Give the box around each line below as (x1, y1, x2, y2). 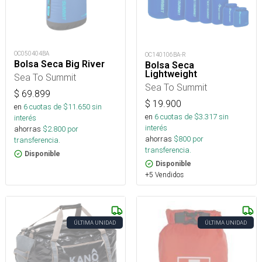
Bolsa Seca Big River (14, 58, 105, 70)
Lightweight (145, 68, 197, 80)
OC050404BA (14, 49, 49, 57)
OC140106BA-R (145, 51, 186, 58)
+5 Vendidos (145, 170, 184, 179)
